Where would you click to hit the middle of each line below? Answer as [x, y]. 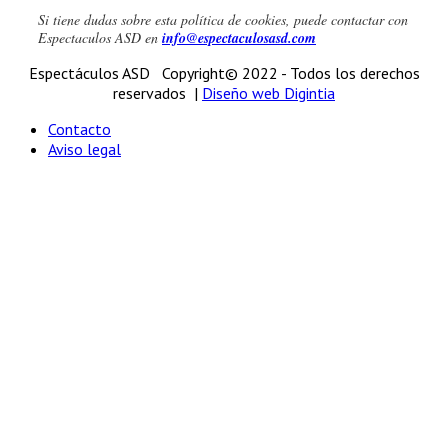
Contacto [79, 128]
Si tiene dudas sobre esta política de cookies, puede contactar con [223, 19]
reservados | [157, 92]
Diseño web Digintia [268, 92]
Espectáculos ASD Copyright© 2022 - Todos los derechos [224, 72]
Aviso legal [84, 148]
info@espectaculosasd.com [239, 37]
